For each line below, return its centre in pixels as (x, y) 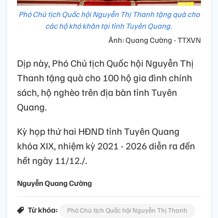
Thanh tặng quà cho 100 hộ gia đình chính (105, 77)
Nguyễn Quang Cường (54, 183)
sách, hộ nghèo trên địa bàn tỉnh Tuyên (97, 92)
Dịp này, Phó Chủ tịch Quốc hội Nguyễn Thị (105, 63)
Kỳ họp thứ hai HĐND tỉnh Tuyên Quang (98, 131)
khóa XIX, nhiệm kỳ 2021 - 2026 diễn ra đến (106, 145)
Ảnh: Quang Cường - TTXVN (155, 40)
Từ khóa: (43, 209)
